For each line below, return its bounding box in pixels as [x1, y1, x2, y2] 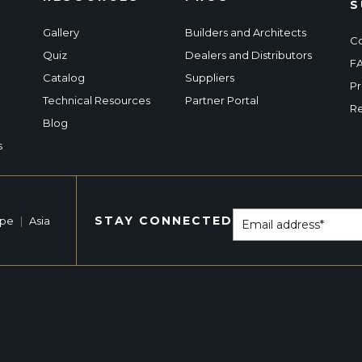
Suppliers [185, 71, 234, 84]
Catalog [43, 71, 85, 84]
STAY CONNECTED [94, 213, 233, 228]
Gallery [43, 26, 79, 39]
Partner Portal [185, 94, 259, 107]
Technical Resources [43, 94, 150, 107]
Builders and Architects [185, 26, 306, 39]
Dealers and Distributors [185, 48, 312, 61]
